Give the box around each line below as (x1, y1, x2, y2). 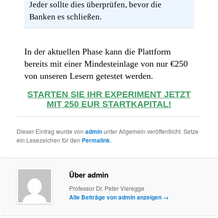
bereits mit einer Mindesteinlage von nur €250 (24, 59, 188, 69)
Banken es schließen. (29, 12, 102, 22)
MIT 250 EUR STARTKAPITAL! (47, 99, 171, 109)
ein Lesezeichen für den (17, 136, 82, 145)
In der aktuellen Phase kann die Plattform (24, 47, 171, 57)
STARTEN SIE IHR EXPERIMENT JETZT (27, 90, 191, 100)
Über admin (69, 169, 109, 180)
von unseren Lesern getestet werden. (24, 71, 153, 81)
